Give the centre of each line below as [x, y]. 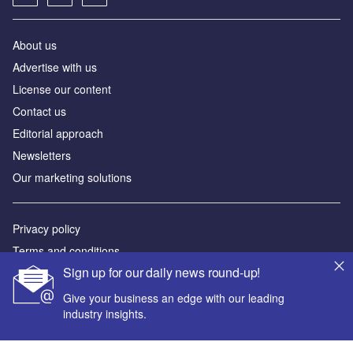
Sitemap [33, 273]
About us [35, 45]
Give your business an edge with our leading [174, 298]
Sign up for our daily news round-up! [162, 272]
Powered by [42, 311]
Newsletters [42, 156]
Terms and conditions [66, 251]
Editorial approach [58, 134]
